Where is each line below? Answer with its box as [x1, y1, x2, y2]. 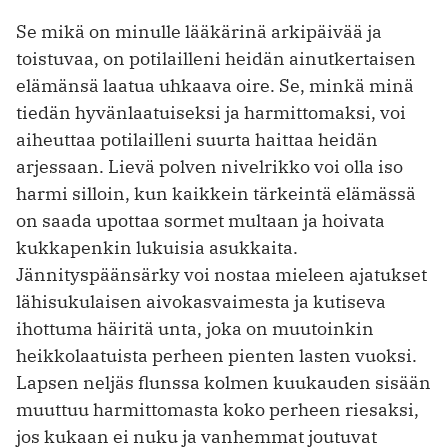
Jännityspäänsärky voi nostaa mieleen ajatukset [16, 263, 427, 287]
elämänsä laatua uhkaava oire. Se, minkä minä [16, 74, 414, 98]
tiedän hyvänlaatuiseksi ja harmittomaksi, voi [16, 101, 406, 125]
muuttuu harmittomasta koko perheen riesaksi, [16, 398, 419, 422]
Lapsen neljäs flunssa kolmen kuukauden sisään [16, 371, 431, 395]
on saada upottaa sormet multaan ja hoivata [16, 209, 385, 233]
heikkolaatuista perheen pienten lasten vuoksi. [16, 344, 417, 368]
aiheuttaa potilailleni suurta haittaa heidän [16, 128, 378, 152]
